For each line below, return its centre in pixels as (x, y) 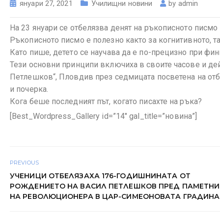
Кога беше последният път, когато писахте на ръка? (106, 101)
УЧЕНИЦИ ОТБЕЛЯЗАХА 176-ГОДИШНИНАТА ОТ (100, 176)
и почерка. (29, 89)
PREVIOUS (24, 162)
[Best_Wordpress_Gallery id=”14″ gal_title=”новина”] (104, 116)
